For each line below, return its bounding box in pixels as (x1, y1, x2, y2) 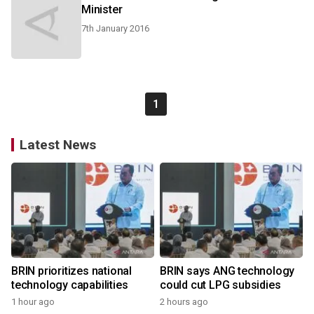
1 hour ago (11, 296, 55, 307)
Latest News (20, 137, 96, 153)
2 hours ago (160, 296, 208, 307)
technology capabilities (11, 278, 128, 292)
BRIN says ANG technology (160, 264, 295, 278)
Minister (81, 3, 123, 16)
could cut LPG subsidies (160, 278, 281, 292)
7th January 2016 (81, 23, 149, 34)
